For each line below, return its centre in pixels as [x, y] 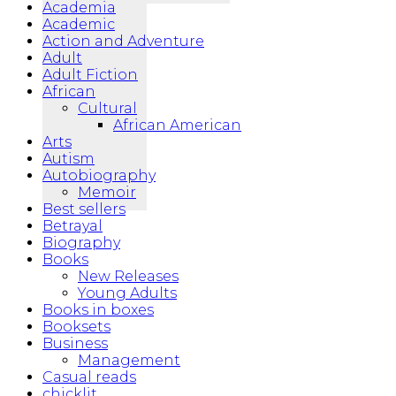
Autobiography [99, 175]
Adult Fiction [90, 74]
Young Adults [127, 293]
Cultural [107, 108]
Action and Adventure [123, 41]
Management [129, 360]
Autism [69, 158]
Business [75, 343]
